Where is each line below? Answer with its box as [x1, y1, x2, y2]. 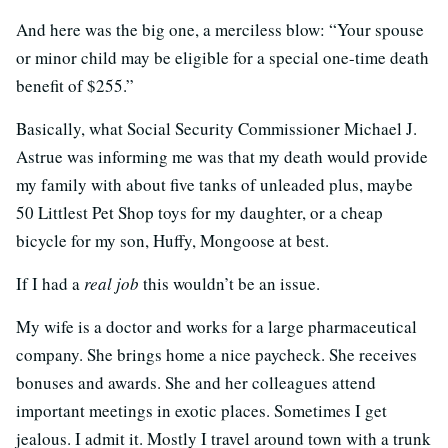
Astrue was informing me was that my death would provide [16, 145, 428, 168]
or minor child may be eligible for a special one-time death [16, 46, 429, 69]
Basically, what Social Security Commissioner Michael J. [16, 117, 417, 140]
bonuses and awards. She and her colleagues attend [16, 371, 376, 394]
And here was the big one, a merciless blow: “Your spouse [16, 18, 424, 41]
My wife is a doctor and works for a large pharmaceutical [16, 315, 417, 338]
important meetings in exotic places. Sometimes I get [16, 399, 387, 422]
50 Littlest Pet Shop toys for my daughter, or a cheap [16, 201, 383, 224]
